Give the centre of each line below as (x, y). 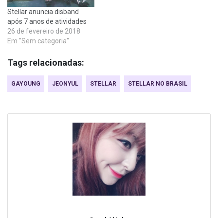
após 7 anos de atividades (47, 22)
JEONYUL (65, 84)
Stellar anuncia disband (43, 12)
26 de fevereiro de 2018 (44, 31)
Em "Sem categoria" (38, 41)
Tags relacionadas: (46, 63)
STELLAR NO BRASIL (158, 84)
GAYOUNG (26, 84)
